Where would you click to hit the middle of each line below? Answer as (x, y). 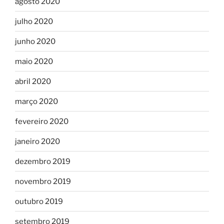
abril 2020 (33, 81)
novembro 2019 (43, 181)
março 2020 (36, 101)
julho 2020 (34, 21)
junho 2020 (35, 41)
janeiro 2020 (37, 141)
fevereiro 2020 (42, 121)
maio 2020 (34, 61)
